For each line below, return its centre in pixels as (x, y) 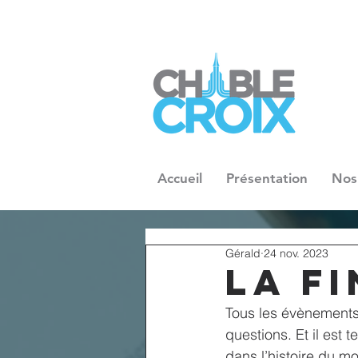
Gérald (243, 253)
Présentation (267, 178)
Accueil (180, 178)
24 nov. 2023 (296, 253)
